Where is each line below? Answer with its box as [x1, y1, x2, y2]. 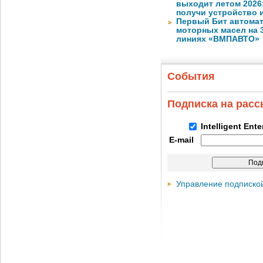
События [167, 70, 215, 82]
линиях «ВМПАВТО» [176, 35, 259, 44]
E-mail [169, 136, 194, 144]
